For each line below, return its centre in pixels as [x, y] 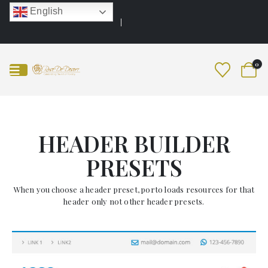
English [45, 11]
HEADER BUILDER [134, 143]
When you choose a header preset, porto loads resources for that [134, 190]
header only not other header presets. [134, 202]
